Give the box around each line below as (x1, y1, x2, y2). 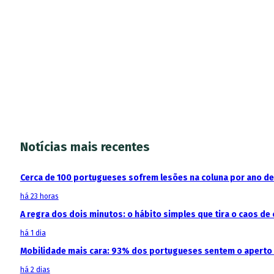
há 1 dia (20, 228, 46, 237)
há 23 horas (20, 191, 59, 201)
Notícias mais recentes (20, 139, 150, 154)
